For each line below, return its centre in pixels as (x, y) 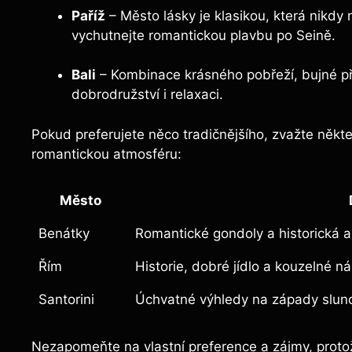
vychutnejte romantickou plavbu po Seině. (203, 35)
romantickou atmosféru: (106, 154)
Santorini (66, 300)
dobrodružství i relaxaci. (147, 95)
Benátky (64, 234)
